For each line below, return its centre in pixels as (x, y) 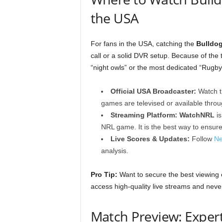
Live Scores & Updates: (150, 139)
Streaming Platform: (144, 115)
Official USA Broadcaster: (153, 91)
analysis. (114, 151)
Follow (202, 139)
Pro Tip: (104, 174)
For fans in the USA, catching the (143, 44)
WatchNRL (197, 115)
